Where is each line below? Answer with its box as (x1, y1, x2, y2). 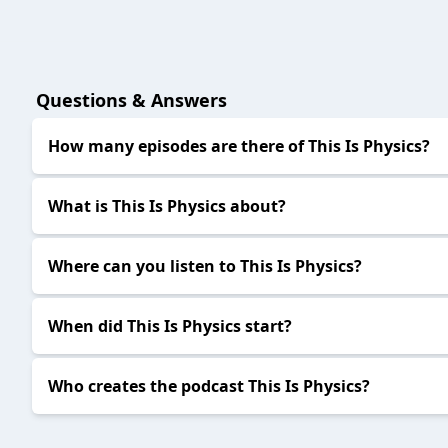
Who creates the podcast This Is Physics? (48, 375, 370, 398)
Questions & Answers (36, 88, 227, 113)
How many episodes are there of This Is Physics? (48, 135, 430, 158)
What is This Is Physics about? (48, 195, 286, 218)
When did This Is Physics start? (48, 315, 292, 338)
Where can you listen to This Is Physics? (48, 255, 362, 278)
